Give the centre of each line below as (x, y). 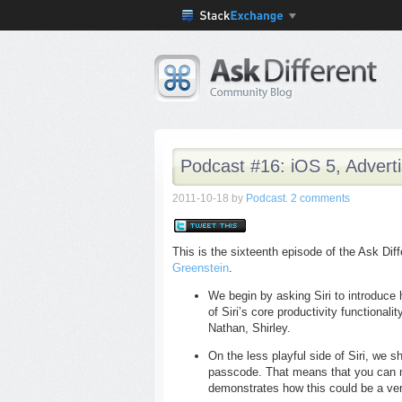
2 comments (320, 198)
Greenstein (201, 268)
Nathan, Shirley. (249, 328)
